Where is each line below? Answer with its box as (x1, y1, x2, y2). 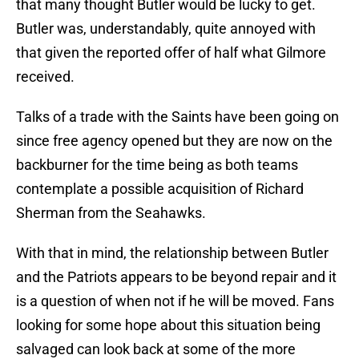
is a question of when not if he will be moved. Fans (16, 292, 334, 310)
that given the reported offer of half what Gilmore (16, 44, 326, 62)
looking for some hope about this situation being (16, 317, 321, 334)
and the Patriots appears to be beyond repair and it (16, 268, 337, 286)
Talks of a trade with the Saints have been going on (16, 108, 339, 126)
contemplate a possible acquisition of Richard (16, 180, 304, 198)
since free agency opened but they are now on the (16, 132, 333, 150)
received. (16, 68, 75, 86)
